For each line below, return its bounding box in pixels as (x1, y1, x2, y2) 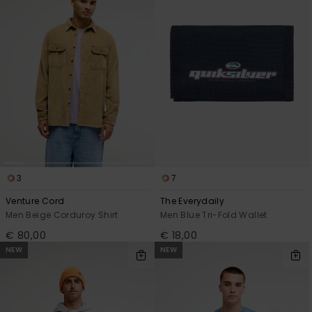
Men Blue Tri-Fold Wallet (160, 209, 267, 221)
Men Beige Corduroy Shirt (6, 209, 118, 221)
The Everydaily (160, 195, 225, 208)
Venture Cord (6, 195, 65, 208)
